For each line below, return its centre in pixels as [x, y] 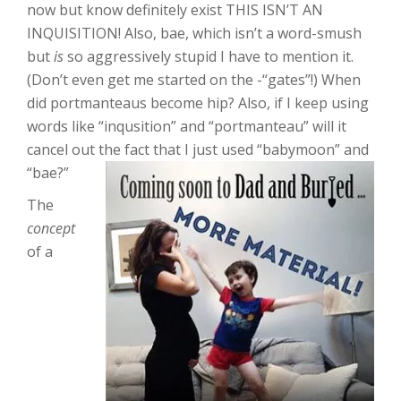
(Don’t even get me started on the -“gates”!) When [194, 80]
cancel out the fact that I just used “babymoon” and [198, 149]
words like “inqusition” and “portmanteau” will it [187, 126]
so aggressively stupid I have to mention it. [209, 56]
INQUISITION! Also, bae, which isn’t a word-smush [194, 33]
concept [51, 228]
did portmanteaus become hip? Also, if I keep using [198, 103]
